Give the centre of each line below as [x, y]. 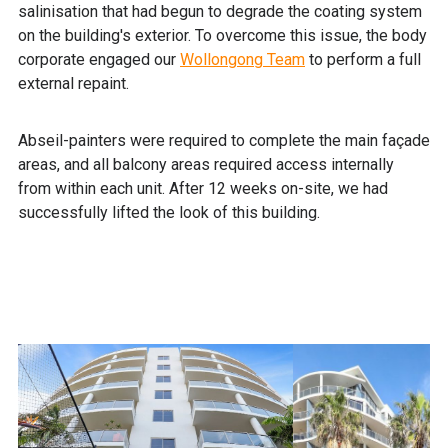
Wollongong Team [242, 59]
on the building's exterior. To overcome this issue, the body [222, 35]
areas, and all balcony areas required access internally [206, 165]
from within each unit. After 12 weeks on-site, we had [203, 189]
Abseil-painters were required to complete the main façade [224, 141]
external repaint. [79, 83]
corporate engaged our [99, 59]
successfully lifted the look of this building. [169, 213]
